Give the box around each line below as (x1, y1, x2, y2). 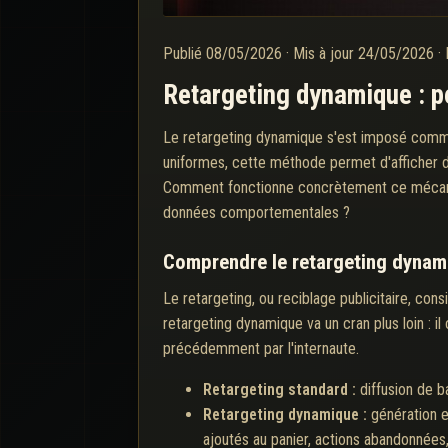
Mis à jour (293, 43, 358, 63)
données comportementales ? (163, 202, 350, 222)
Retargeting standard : (203, 379, 360, 399)
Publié (163, 43, 206, 63)
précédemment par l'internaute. (163, 338, 359, 358)
